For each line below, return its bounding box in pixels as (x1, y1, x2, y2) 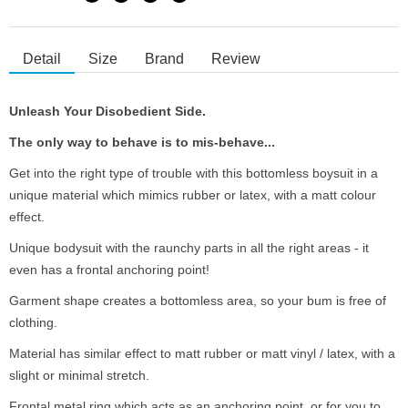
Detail (23, 51, 61, 67)
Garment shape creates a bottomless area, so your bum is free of (9, 293, 386, 309)
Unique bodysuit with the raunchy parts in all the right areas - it (9, 240, 369, 256)
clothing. (9, 315, 57, 331)
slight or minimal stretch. (9, 368, 149, 383)
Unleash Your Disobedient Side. (9, 104, 206, 119)
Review (211, 51, 260, 67)
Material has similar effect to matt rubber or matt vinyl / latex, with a (9, 346, 395, 362)
